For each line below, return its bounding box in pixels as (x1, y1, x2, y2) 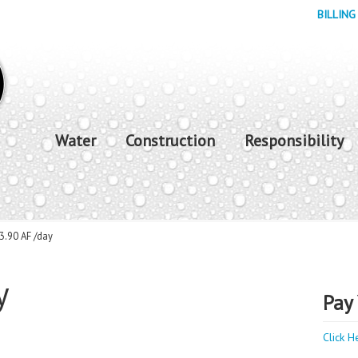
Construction (125, 130, 215, 151)
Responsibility (245, 130, 344, 151)
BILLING (317, 7, 356, 22)
